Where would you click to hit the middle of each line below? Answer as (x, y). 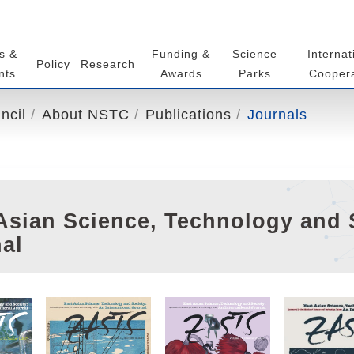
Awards (181, 73)
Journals (277, 115)
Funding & (181, 54)
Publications (188, 115)
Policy (53, 64)
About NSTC (86, 115)
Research (107, 64)
